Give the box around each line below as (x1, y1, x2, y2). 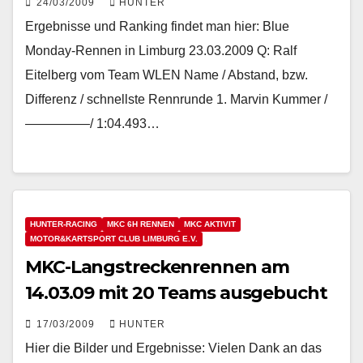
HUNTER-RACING (30, 219, 97, 228)
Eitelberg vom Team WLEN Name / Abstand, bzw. (25, 67, 308, 82)
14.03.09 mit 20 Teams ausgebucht (25, 281, 327, 304)
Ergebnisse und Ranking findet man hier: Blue (25, 19, 289, 33)
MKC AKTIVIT (184, 219, 236, 228)
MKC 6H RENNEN (107, 219, 174, 228)
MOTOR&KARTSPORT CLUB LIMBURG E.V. (30, 233, 198, 243)
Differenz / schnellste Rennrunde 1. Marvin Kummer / (25, 92, 327, 106)
